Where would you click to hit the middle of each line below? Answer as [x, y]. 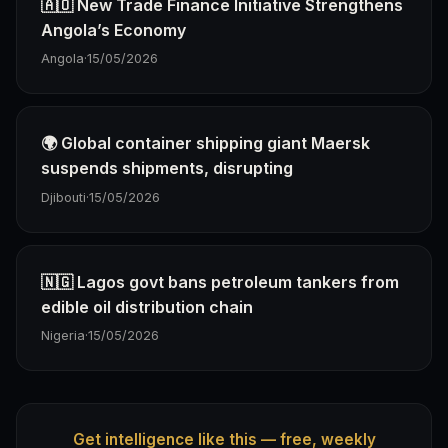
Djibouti [63, 197]
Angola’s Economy [113, 29]
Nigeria [63, 335]
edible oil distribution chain [147, 306]
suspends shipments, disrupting [167, 168]
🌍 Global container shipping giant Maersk [205, 143]
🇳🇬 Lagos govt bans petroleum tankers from [220, 281]
